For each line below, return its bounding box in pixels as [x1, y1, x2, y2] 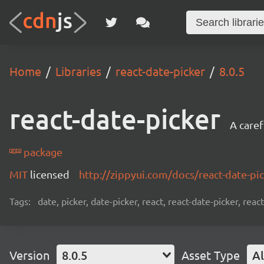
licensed [30, 168, 70, 180]
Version [9, 247, 49, 262]
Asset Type [181, 247, 240, 262]
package [21, 146, 63, 158]
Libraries [55, 64, 101, 78]
